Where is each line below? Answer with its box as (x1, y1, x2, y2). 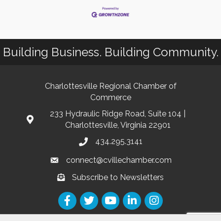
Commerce (90, 92, 131, 102)
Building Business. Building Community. (2, 44, 219, 59)
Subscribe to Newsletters (72, 172, 164, 182)
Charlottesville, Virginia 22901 (65, 120, 171, 130)
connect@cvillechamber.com (66, 155, 172, 165)
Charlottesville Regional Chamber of (44, 81, 177, 91)
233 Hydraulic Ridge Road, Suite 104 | (50, 109, 185, 118)
